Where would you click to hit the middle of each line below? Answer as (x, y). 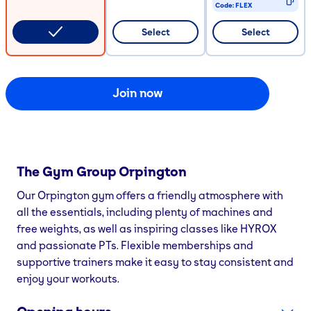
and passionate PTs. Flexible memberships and (135, 245)
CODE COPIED (238, 23)
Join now (137, 92)
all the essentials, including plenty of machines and (145, 211)
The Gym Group (68, 171)
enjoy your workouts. (68, 278)
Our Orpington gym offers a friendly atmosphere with (150, 195)
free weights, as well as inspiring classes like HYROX (146, 228)
